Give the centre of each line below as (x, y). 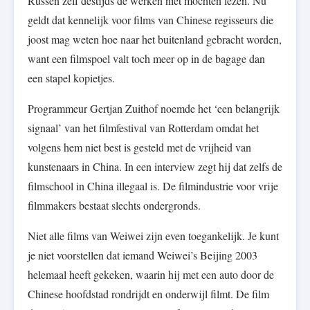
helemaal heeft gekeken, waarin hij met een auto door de (151, 275)
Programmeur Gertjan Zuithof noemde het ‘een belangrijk (154, 109)
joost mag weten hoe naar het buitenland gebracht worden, (155, 39)
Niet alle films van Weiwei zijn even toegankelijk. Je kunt (153, 236)
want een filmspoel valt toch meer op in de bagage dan (146, 59)
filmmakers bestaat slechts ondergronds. (114, 206)
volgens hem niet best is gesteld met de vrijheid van (139, 147)
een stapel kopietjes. (71, 78)
